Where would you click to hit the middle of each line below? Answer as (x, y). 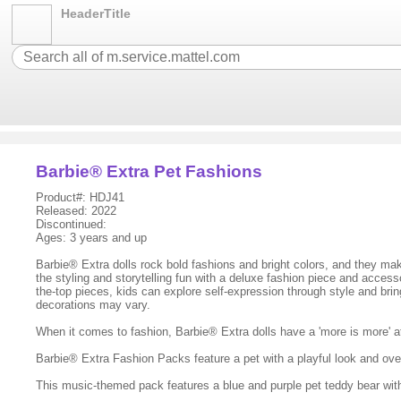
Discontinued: (72, 224)
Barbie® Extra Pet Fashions (149, 171)
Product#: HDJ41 (81, 197)
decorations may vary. (94, 305)
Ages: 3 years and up (92, 238)
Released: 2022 (77, 211)
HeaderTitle (96, 13)
